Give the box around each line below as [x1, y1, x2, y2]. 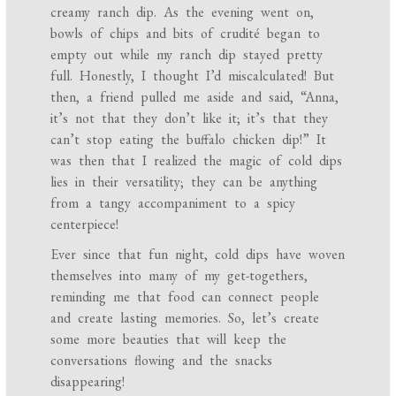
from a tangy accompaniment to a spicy [50, 194, 296, 213]
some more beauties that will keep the [50, 330, 287, 349]
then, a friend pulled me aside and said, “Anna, [50, 88, 339, 107]
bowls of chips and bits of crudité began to [50, 24, 321, 43]
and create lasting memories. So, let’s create [50, 308, 320, 328]
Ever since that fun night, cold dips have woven [50, 245, 346, 264]
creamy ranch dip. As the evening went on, [50, 3, 315, 22]
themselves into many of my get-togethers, [50, 266, 308, 286]
